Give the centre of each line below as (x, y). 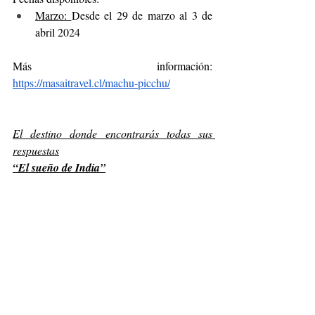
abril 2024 (58, 32)
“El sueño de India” (59, 167)
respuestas (36, 150)
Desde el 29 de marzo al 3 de (142, 15)
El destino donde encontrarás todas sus (112, 133)
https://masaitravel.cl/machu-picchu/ (91, 82)
